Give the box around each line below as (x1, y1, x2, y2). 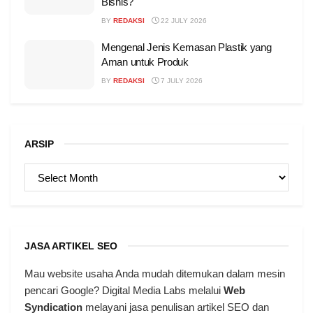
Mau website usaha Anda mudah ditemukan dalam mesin (24, 268, 285, 280)
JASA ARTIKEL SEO (24, 240, 117, 252)
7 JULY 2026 (159, 76, 203, 85)
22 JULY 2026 (159, 16, 207, 24)
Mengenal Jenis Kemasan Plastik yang (101, 41, 272, 53)
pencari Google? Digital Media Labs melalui (24, 284, 224, 297)
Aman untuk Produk (101, 55, 189, 68)
